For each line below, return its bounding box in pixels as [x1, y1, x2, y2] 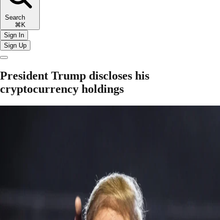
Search [5, 13, 35, 21]
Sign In [4, 31, 24, 39]
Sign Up [4, 41, 27, 49]
